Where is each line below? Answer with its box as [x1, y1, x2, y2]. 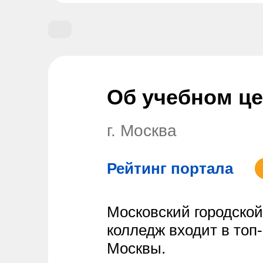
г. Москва [107, 122, 177, 140]
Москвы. [107, 240, 166, 257]
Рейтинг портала [107, 160, 233, 177]
